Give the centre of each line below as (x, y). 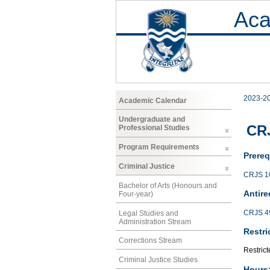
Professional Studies (154, 128)
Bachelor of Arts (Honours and (168, 185)
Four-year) (136, 194)
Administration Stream (155, 221)
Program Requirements (159, 147)
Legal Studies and (149, 213)
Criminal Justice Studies (158, 260)
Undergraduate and (152, 120)
